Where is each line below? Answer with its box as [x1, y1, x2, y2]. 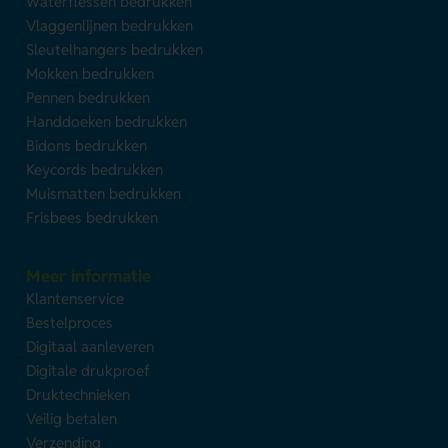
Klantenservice [26, 288, 125, 308]
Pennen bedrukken [26, 87, 151, 107]
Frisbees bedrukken [26, 207, 159, 227]
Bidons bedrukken [26, 135, 148, 155]
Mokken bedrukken [26, 63, 155, 83]
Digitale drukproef [26, 360, 151, 380]
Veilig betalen [26, 408, 118, 428]
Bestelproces [26, 312, 114, 332]
